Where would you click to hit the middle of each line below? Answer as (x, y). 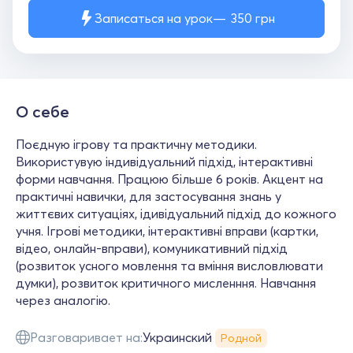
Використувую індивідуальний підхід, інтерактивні (164, 162)
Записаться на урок (153, 18)
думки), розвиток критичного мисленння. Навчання (166, 283)
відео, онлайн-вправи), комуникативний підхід (152, 248)
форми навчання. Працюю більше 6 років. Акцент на (169, 179)
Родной (241, 338)
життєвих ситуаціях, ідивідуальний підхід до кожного (176, 214)
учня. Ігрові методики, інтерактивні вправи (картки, (167, 231)
